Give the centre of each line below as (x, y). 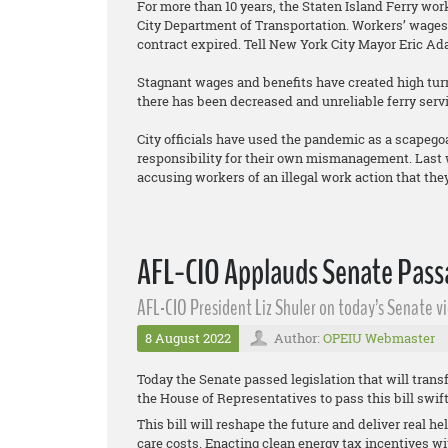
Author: (298, 337)
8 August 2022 (188, 337)
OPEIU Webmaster (379, 337)
